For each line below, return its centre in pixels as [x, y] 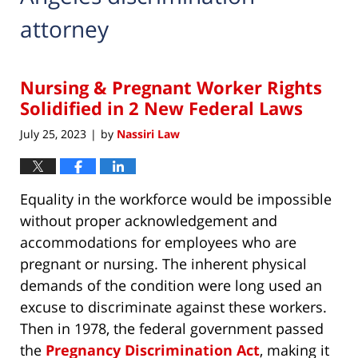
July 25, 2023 [53, 133]
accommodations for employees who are [158, 242]
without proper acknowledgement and [149, 220]
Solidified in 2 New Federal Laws [161, 108]
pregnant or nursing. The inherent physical [163, 263]
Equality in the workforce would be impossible [176, 199]
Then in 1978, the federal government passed [172, 328]
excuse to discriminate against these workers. [173, 306]
